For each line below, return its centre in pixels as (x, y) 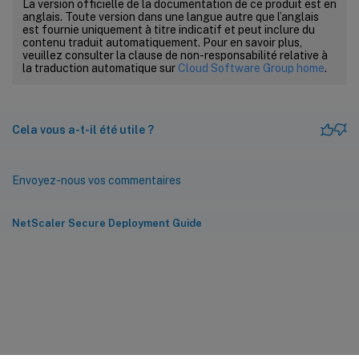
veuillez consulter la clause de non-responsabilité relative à (175, 55)
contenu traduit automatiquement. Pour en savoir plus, (162, 42)
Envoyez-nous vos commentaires (97, 180)
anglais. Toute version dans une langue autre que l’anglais (171, 16)
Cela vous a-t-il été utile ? (83, 129)
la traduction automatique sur (100, 68)
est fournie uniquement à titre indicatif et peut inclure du (169, 29)
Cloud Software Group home (251, 68)
